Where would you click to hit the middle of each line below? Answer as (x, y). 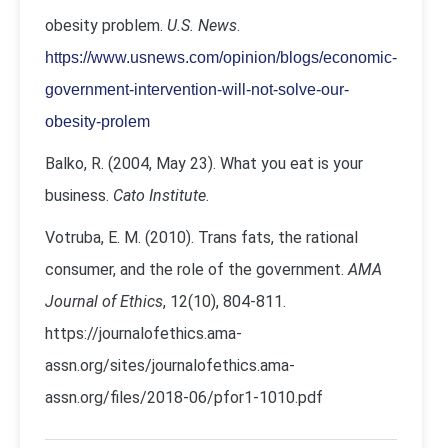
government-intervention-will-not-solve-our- (197, 89)
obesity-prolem (97, 121)
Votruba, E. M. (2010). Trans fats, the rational (201, 237)
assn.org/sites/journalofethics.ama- (170, 365)
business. (79, 195)
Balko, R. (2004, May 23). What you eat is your (204, 163)
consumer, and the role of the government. (196, 269)
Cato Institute (159, 195)
